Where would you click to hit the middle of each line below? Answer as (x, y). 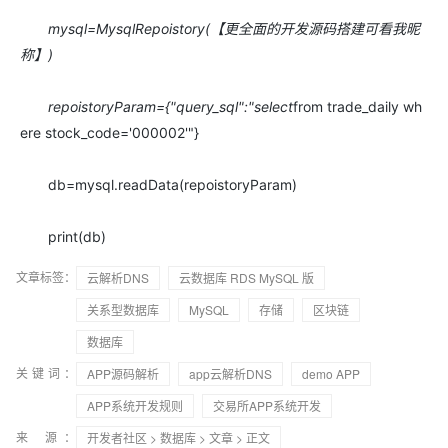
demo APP (331, 373)
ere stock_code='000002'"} (109, 132)
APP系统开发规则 (135, 405)
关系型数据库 (123, 309)
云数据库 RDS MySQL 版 (246, 277)
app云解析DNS (230, 373)
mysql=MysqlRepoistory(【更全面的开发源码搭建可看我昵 (220, 28)
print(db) (63, 236)
